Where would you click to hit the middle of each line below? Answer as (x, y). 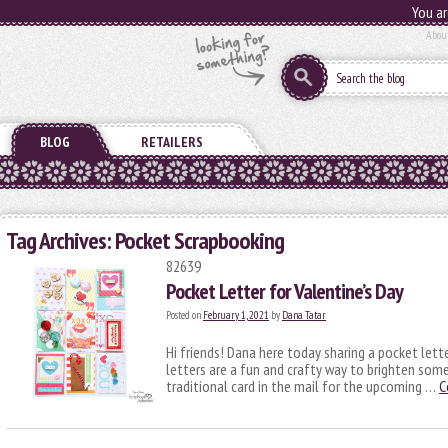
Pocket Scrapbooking (199, 240)
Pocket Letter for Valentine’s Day (284, 291)
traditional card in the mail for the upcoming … (302, 386)
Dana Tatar (304, 315)
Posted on (183, 315)
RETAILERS (172, 142)
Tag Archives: (60, 240)
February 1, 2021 (236, 315)
